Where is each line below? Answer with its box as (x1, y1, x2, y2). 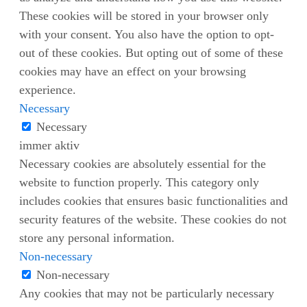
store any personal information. (19, 231, 175, 245)
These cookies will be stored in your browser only (19, 9, 269, 23)
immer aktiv (19, 138, 79, 153)
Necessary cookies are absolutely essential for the (19, 157, 266, 171)
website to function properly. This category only (19, 175, 259, 190)
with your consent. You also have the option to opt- (19, 27, 274, 42)
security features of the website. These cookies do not (19, 212, 286, 227)
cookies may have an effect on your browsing (19, 64, 246, 79)
